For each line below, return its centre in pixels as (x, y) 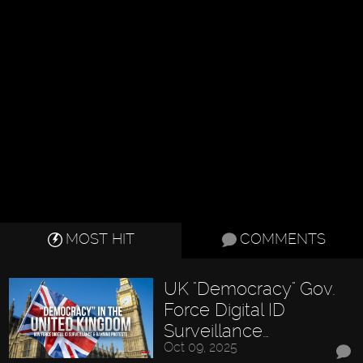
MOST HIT (100, 238)
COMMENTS (283, 238)
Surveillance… (216, 330)
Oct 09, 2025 (200, 347)
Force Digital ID (224, 309)
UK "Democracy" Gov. (249, 288)
